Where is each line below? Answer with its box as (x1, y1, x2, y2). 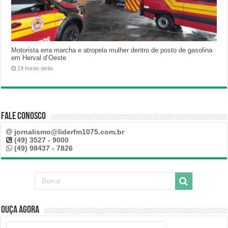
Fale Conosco (1, 111, 46, 122)
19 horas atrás (17, 65, 54, 72)
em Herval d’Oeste (11, 54, 67, 62)
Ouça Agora (1, 205, 40, 216)
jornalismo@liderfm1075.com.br (14, 128, 125, 136)
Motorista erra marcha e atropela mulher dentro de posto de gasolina (11, 46, 213, 54)
